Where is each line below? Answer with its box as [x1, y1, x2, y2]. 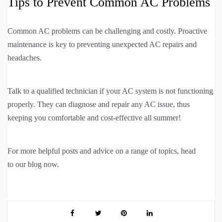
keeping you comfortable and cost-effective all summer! [7, 113, 181, 122]
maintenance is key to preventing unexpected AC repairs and [7, 40, 197, 49]
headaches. [7, 53, 42, 62]
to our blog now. [7, 160, 59, 168]
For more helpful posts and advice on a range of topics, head [7, 146, 196, 155]
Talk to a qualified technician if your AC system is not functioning [7, 86, 213, 95]
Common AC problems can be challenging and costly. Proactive [7, 26, 207, 35]
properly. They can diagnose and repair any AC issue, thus [7, 100, 190, 109]
